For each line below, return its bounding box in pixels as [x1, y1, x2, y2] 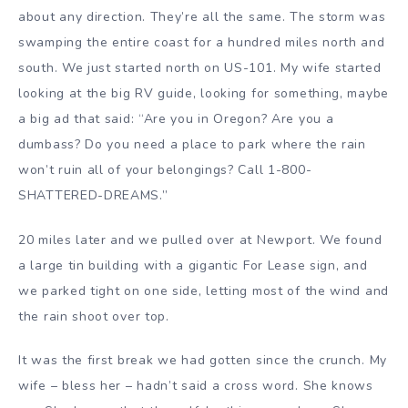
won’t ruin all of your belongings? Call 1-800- [18, 160, 312, 178]
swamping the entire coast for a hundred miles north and [18, 33, 385, 51]
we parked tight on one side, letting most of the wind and [18, 281, 389, 300]
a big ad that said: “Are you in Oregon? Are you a [18, 109, 334, 127]
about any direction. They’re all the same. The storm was [18, 7, 386, 25]
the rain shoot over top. [18, 307, 169, 325]
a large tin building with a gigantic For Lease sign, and [18, 256, 368, 274]
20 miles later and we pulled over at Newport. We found [18, 230, 382, 249]
